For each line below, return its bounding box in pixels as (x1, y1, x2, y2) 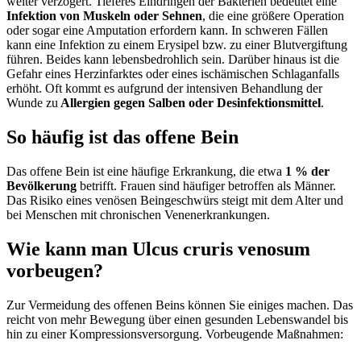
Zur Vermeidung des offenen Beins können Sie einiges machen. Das (6, 298, 353, 313)
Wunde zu (6, 96, 58, 110)
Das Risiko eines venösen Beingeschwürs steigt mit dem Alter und (6, 193, 343, 208)
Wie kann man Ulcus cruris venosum (6, 239, 310, 260)
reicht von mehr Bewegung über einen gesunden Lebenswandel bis (6, 313, 348, 327)
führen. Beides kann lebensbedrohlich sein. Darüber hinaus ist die (6, 52, 339, 67)
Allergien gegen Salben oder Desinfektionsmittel (58, 96, 321, 110)
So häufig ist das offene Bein (6, 127, 239, 148)
